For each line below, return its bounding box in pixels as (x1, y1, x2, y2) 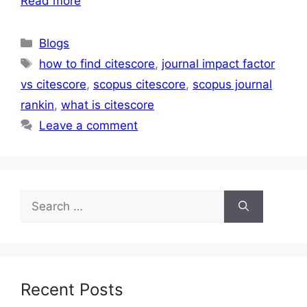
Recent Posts (21, 279, 123, 299)
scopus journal (193, 77, 272, 91)
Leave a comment (39, 118, 138, 132)
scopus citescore (93, 77, 186, 91)
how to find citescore (39, 56, 156, 71)
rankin (21, 97, 54, 112)
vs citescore (21, 77, 86, 91)
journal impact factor (162, 56, 275, 71)
